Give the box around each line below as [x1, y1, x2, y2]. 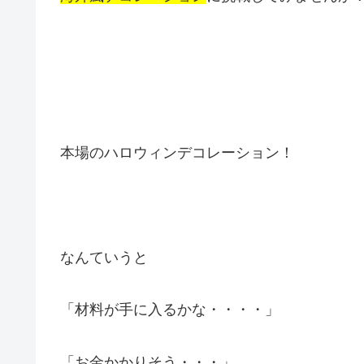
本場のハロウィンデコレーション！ [60, 145, 294, 162]
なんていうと [60, 249, 148, 266]
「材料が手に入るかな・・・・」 [60, 301, 279, 318]
